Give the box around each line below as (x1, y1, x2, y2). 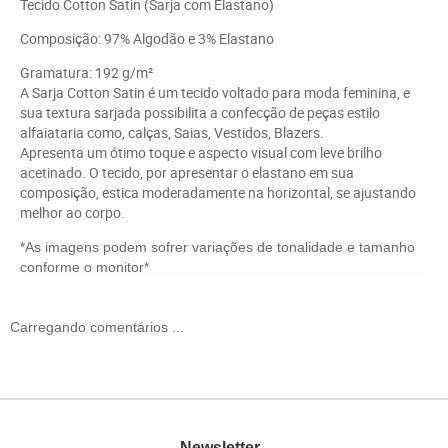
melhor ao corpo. (20, 203, 125, 223)
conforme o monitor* (20, 259, 149, 276)
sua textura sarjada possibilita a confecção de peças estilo (20, 103, 380, 123)
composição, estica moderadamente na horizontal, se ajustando (20, 183, 416, 203)
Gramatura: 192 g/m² (20, 63, 153, 83)
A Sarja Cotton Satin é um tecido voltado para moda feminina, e (20, 83, 410, 103)
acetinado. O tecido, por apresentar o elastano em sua (20, 163, 354, 183)
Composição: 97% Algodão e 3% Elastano (20, 29, 274, 49)
